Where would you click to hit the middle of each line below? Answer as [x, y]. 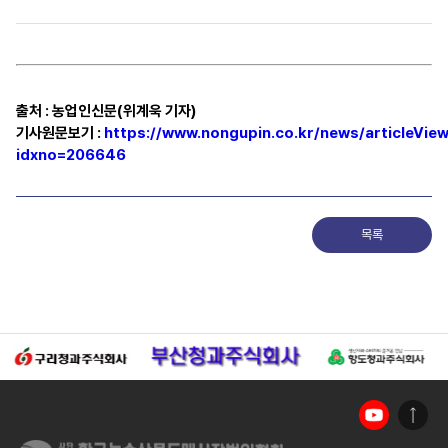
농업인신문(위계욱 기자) [124, 110]
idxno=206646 [71, 154]
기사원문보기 [56, 132]
